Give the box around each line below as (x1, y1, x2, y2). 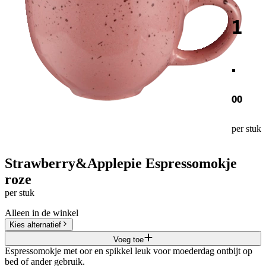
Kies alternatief (9, 220, 61, 229)
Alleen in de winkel (5, 207, 78, 218)
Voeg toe (113, 235, 144, 244)
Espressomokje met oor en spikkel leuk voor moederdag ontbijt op (5, 245, 252, 256)
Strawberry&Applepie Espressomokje (5, 155, 237, 171)
